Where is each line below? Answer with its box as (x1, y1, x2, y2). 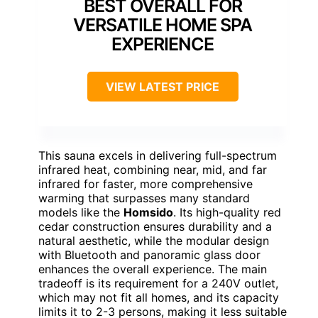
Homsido (124, 204, 173, 219)
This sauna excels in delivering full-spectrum (38, 148, 277, 163)
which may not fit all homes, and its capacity (38, 290, 279, 305)
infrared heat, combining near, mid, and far (38, 162, 267, 177)
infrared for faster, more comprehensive (38, 176, 253, 191)
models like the (38, 204, 124, 219)
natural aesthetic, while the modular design (38, 233, 269, 248)
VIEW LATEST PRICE (106, 79, 219, 94)
